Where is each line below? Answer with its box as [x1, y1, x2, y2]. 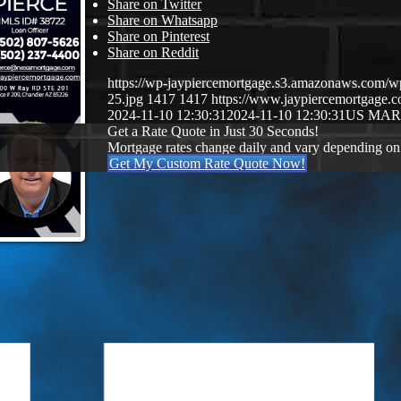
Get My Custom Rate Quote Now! [109, 156, 305, 172]
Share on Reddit [107, 45, 199, 61]
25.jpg [107, 91, 143, 107]
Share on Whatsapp [107, 13, 218, 29]
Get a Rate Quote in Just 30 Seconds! [107, 124, 319, 140]
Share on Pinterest [107, 29, 209, 45]
